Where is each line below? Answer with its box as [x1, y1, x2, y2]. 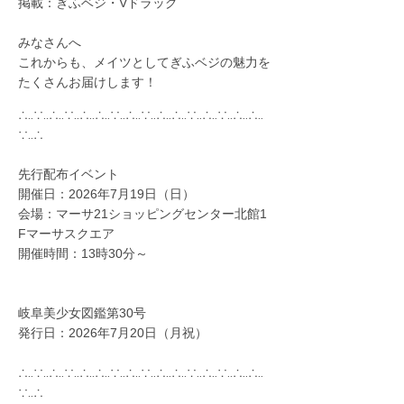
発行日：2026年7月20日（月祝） [18, 326, 207, 341]
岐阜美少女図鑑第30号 [18, 306, 146, 321]
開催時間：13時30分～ [18, 246, 148, 262]
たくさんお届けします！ [18, 75, 157, 90]
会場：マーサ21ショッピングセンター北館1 [18, 207, 267, 222]
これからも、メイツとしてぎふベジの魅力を [18, 55, 271, 70]
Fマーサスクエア [18, 226, 115, 242]
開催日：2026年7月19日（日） [18, 187, 195, 202]
